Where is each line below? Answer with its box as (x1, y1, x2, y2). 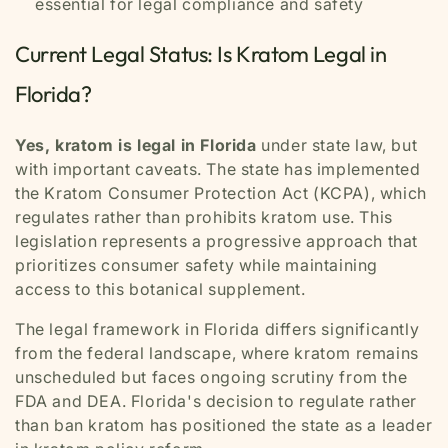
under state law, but (256, 134, 418, 155)
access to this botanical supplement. (15, 278, 306, 299)
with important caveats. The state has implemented (15, 158, 421, 179)
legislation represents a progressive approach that (15, 230, 419, 251)
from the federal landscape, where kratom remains (15, 342, 419, 363)
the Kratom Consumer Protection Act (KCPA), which (15, 182, 427, 203)
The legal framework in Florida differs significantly (15, 318, 420, 339)
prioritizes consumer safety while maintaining (15, 254, 379, 275)
